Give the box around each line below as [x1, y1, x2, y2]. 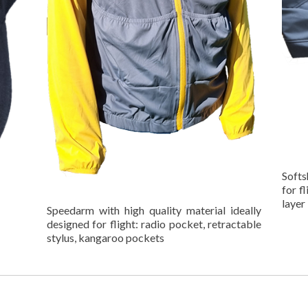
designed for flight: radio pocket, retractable [47, 217, 261, 231]
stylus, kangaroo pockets [47, 231, 164, 245]
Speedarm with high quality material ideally [47, 203, 261, 217]
